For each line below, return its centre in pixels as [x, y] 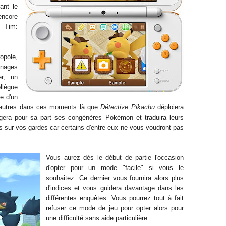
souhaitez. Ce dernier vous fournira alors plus [115, 178]
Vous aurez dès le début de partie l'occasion [115, 158]
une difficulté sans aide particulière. [98, 218]
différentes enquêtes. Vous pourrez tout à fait [115, 198]
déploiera [169, 107]
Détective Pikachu [128, 107]
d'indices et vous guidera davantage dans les [115, 188]
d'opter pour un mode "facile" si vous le [115, 168]
